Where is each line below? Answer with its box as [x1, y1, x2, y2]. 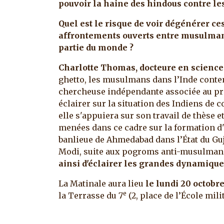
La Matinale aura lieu [58, 178, 145, 188]
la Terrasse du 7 [58, 190, 123, 200]
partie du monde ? [58, 42, 135, 52]
